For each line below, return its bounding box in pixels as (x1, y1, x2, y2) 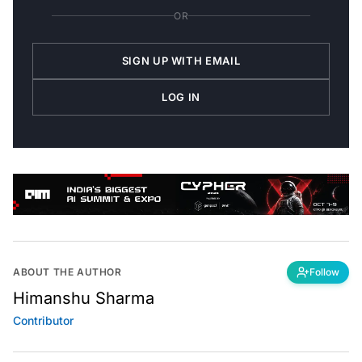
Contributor (13, 314, 74, 328)
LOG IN (162, 90, 200, 103)
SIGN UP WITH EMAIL (121, 53, 241, 67)
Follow (309, 266, 339, 279)
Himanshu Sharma (13, 288, 154, 309)
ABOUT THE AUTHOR (13, 266, 122, 279)
